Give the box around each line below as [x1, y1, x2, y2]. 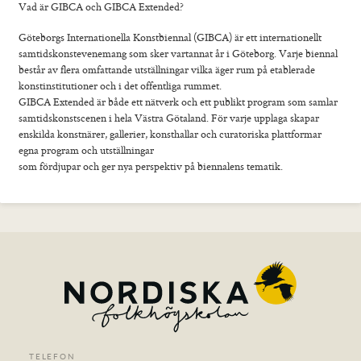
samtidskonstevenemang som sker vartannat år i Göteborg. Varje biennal [19, 46, 338, 61]
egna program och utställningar [19, 143, 155, 158]
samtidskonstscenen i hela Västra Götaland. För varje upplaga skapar [19, 110, 320, 126]
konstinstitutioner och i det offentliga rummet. [19, 78, 222, 93]
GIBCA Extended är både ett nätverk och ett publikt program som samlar [19, 94, 338, 110]
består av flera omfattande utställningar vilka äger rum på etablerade [19, 62, 316, 77]
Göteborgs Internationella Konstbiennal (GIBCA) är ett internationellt [19, 30, 322, 45]
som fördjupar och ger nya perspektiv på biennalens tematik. [19, 159, 284, 174]
